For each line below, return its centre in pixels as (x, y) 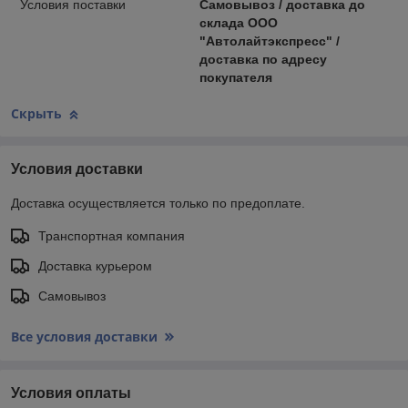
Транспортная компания (112, 236)
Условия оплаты (71, 393)
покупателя (235, 78)
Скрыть (36, 114)
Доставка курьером (95, 266)
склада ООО (238, 23)
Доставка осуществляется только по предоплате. (158, 204)
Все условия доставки (84, 337)
